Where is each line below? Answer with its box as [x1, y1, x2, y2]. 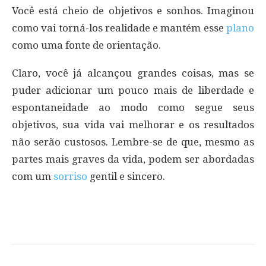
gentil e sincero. [87, 170, 165, 182]
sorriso [53, 170, 87, 182]
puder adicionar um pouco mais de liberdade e [12, 84, 254, 96]
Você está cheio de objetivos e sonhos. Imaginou [12, 4, 254, 17]
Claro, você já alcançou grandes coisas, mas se [12, 66, 254, 79]
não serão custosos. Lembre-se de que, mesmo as [12, 135, 254, 148]
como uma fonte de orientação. [12, 39, 161, 51]
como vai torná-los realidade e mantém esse [12, 21, 226, 34]
